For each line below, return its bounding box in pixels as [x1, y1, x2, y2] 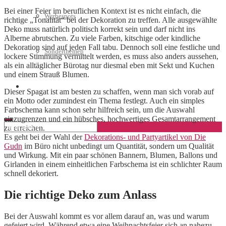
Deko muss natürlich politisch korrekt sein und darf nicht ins [4, 25, 195, 34]
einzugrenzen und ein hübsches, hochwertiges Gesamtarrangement [4, 115, 215, 124]
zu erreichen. [4, 124, 45, 133]
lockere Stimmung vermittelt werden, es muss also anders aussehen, [4, 52, 218, 61]
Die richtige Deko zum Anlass [4, 188, 156, 202]
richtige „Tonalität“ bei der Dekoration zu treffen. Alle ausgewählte [4, 16, 217, 25]
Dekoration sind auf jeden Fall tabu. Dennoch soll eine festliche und [4, 43, 220, 52]
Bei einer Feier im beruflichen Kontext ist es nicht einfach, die [4, 7, 201, 16]
